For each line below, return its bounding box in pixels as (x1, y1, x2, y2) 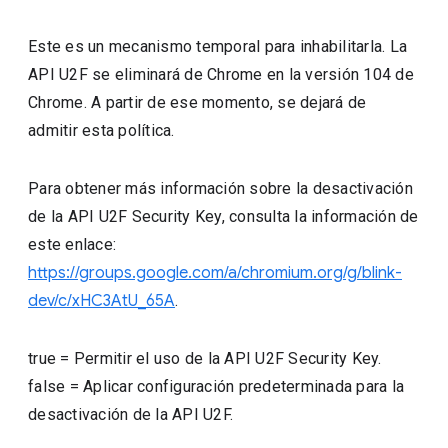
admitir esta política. (28, 121, 175, 140)
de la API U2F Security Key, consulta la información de (28, 207, 419, 226)
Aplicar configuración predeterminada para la (83, 377, 405, 396)
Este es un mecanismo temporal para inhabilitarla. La (28, 37, 408, 56)
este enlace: (28, 235, 117, 254)
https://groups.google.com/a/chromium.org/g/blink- (28, 263, 402, 283)
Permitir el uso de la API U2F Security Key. (73, 349, 382, 368)
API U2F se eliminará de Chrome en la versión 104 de (28, 65, 414, 84)
